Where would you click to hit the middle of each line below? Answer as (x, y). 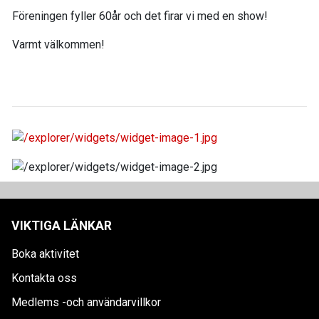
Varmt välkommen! (58, 45)
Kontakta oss (44, 278)
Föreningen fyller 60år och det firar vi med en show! (140, 16)
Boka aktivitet (45, 253)
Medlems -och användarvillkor (86, 302)
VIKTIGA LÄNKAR (62, 225)
